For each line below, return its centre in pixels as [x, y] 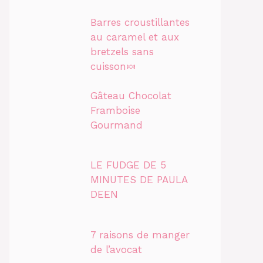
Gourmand [116, 125]
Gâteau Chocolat [131, 96]
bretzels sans [122, 51]
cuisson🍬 [113, 66]
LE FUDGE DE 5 [128, 165]
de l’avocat [116, 249]
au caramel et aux [134, 37]
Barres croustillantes [140, 22]
